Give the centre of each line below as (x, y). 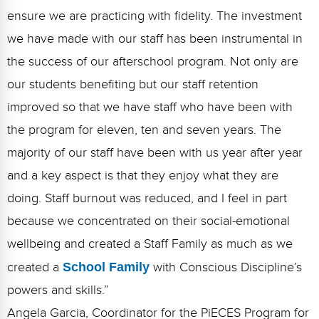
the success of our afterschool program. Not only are (153, 62)
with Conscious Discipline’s (228, 268)
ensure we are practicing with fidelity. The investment (155, 16)
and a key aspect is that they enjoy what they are (143, 176)
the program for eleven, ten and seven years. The (144, 130)
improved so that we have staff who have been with (150, 108)
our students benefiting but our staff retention (133, 85)
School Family (108, 267)
